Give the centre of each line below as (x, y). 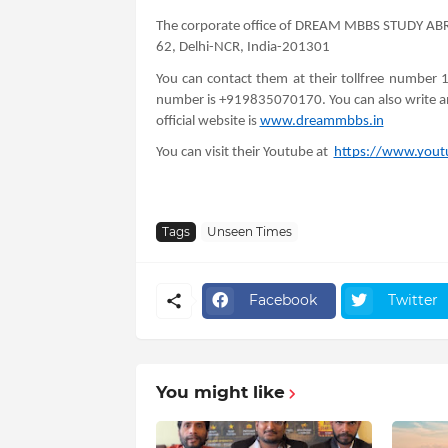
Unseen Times (249, 232)
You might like (220, 391)
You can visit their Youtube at (244, 153)
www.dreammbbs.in (321, 121)
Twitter (412, 300)
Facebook (282, 300)
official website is (207, 121)
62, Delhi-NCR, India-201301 (242, 47)
